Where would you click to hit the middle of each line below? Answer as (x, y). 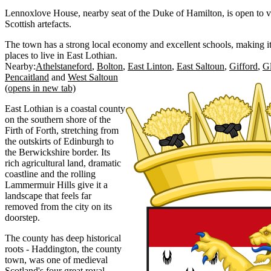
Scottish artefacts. (38, 24)
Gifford (243, 66)
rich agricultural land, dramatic (63, 163)
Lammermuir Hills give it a (56, 184)
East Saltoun (201, 66)
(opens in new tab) (40, 88)
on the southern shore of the (58, 119)
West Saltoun (93, 77)
